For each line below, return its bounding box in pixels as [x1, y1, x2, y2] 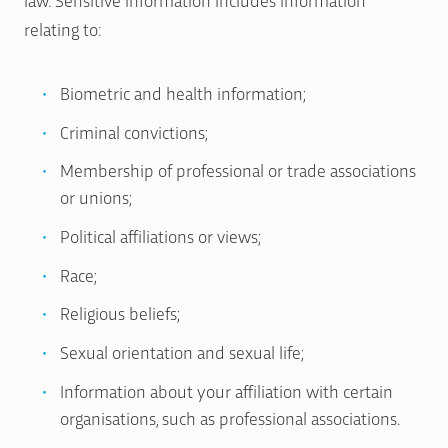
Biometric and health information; [60, 80, 306, 104]
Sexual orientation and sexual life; [60, 340, 304, 363]
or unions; [60, 185, 132, 209]
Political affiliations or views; [60, 223, 261, 247]
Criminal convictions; [60, 119, 208, 143]
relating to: [24, 16, 102, 40]
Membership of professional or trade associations [60, 158, 416, 182]
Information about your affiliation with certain [60, 378, 393, 402]
